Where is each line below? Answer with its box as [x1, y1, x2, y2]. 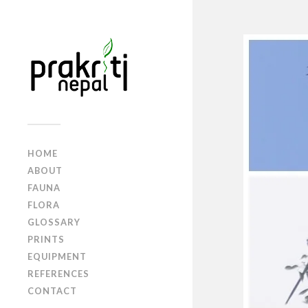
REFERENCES [27, 268, 89, 279]
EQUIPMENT [27, 251, 87, 262]
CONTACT [27, 285, 77, 296]
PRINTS [27, 234, 65, 245]
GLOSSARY [27, 217, 80, 228]
